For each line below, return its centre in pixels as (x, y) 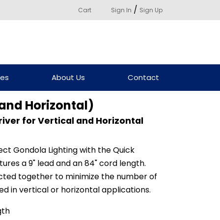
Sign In (121, 10)
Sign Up (151, 10)
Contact (143, 77)
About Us (68, 77)
